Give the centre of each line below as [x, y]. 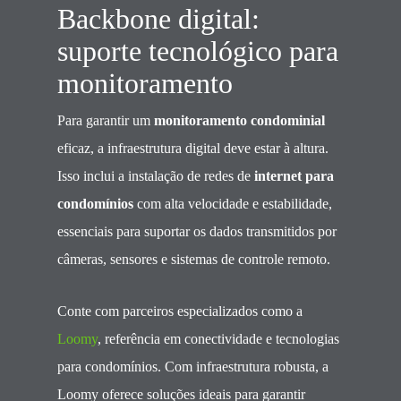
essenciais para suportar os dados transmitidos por [197, 231]
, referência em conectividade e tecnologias [218, 339]
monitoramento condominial [239, 120]
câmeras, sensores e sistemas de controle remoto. [194, 259]
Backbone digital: [158, 19]
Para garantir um [106, 120]
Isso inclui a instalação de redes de [156, 176]
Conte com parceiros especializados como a [180, 311]
